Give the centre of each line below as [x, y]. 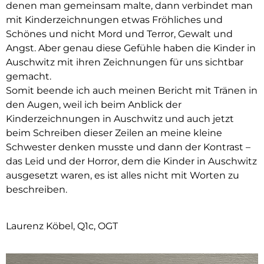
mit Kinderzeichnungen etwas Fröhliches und [114, 19]
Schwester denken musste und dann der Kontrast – [128, 147]
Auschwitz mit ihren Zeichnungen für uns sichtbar [125, 62]
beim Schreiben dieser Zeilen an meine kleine [114, 133]
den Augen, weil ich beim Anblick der [94, 104]
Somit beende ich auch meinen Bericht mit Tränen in [132, 90]
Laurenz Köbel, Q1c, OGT [62, 226]
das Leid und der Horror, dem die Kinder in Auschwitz [131, 161]
